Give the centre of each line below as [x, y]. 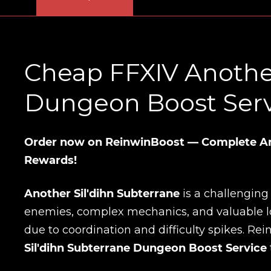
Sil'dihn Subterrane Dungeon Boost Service [145, 248]
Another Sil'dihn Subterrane [102, 193]
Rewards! [51, 160]
